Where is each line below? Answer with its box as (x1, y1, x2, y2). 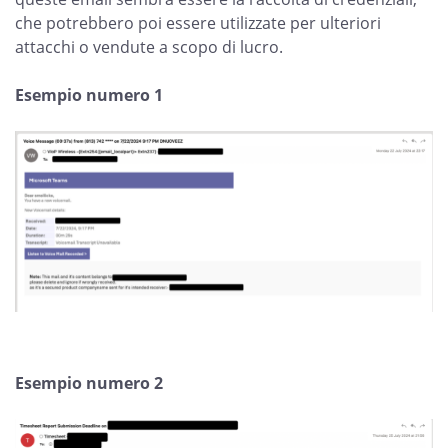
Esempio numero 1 (15, 84, 163, 106)
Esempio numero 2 (15, 371, 163, 394)
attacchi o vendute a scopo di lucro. (15, 36, 283, 58)
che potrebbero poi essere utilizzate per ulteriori (15, 12, 381, 34)
